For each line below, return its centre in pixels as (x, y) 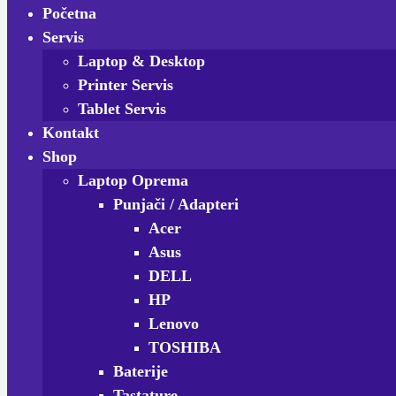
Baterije (141, 371)
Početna (69, 13)
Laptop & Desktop (141, 61)
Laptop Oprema (133, 180)
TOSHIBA (185, 347)
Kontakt (71, 133)
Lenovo (174, 324)
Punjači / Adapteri (176, 204)
